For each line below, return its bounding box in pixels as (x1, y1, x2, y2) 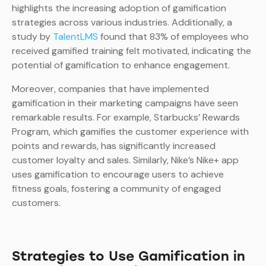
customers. (12, 197, 61, 210)
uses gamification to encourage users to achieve (12, 168, 224, 181)
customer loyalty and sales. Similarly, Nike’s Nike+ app (12, 154, 239, 167)
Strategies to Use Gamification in (12, 248, 245, 265)
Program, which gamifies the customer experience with (12, 125, 249, 138)
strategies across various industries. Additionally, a (12, 16, 232, 29)
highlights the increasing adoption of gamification (12, 2, 226, 15)
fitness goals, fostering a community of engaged (12, 182, 221, 195)
